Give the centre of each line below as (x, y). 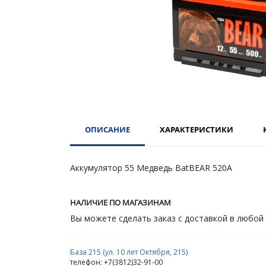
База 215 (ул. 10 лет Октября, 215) (129, 252)
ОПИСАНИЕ (107, 129)
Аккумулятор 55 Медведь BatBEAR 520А (151, 167)
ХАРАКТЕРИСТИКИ (197, 129)
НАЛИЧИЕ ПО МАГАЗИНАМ (121, 202)
